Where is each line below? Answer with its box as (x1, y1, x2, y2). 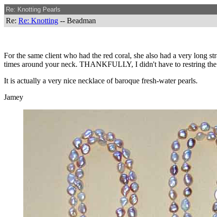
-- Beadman (58, 16, 96, 25)
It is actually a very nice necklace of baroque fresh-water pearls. (4, 77, 198, 85)
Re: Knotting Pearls (6, 6, 61, 13)
